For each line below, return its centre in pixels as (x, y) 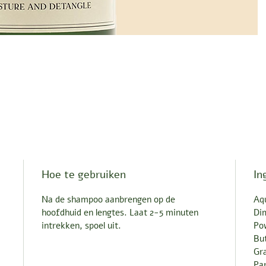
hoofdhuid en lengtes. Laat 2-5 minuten (120, 212)
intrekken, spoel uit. (82, 225)
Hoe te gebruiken (84, 174)
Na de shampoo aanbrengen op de (109, 199)
